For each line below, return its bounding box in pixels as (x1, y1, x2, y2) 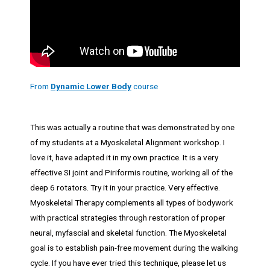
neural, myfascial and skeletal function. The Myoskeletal (30, 228, 227, 238)
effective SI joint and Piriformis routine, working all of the (30, 168, 233, 178)
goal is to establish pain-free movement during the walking (30, 243, 238, 253)
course (131, 81, 158, 91)
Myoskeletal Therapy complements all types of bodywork (30, 198, 233, 208)
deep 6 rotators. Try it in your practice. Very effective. (30, 183, 220, 193)
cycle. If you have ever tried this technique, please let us (30, 258, 226, 268)
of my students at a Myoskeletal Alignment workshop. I (30, 137, 225, 148)
